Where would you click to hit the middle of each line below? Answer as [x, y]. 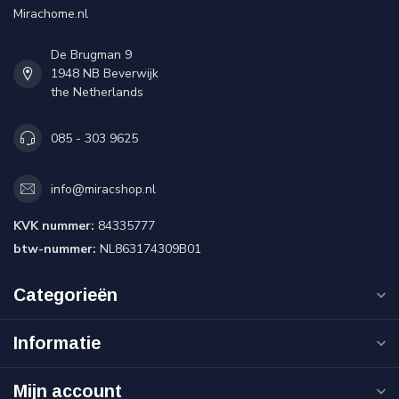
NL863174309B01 [149, 249]
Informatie [57, 343]
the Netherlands [97, 93]
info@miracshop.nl [103, 189]
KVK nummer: [54, 226]
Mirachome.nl [51, 14]
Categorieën [65, 295]
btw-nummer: [55, 249]
